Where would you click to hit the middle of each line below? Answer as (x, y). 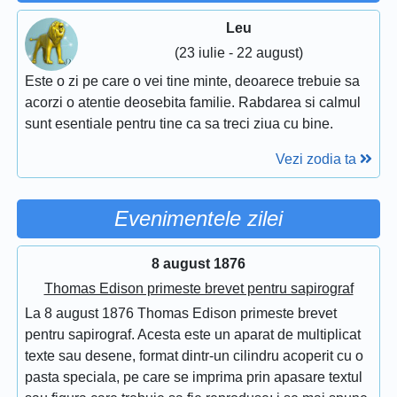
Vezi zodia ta (318, 159)
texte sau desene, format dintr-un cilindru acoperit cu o (194, 355)
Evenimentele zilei (198, 218)
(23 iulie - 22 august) (238, 52)
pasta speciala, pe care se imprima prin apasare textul (194, 377)
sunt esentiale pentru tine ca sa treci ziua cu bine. (179, 123)
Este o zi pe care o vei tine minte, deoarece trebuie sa (192, 81)
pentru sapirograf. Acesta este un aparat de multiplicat (193, 334)
